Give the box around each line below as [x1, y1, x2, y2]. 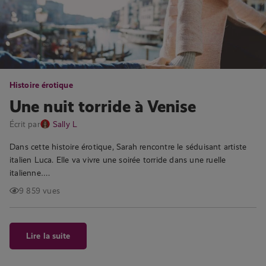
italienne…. [9, 168, 50, 178]
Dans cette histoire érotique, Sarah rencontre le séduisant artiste [9, 142, 247, 151]
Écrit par [9, 119, 40, 129]
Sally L [52, 119, 78, 129]
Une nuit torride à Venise [9, 97, 197, 116]
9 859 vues [19, 186, 60, 195]
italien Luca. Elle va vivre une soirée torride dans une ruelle [9, 155, 226, 164]
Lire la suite [26, 231, 71, 240]
